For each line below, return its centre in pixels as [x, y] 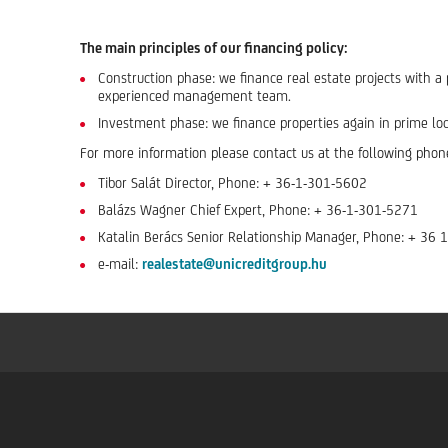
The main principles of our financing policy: [214, 47]
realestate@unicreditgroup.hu [234, 263]
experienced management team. [194, 95]
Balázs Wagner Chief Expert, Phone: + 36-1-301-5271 [258, 209]
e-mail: [120, 263]
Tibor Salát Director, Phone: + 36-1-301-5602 [232, 182]
